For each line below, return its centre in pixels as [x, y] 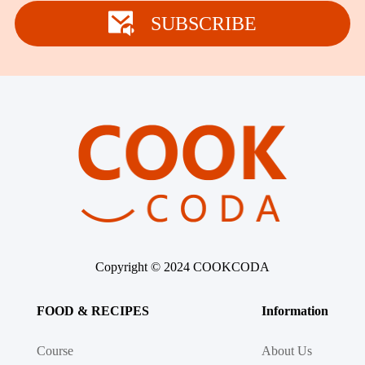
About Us [287, 350]
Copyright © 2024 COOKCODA [182, 266]
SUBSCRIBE [204, 23]
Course [55, 350]
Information [295, 310]
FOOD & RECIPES [92, 310]
